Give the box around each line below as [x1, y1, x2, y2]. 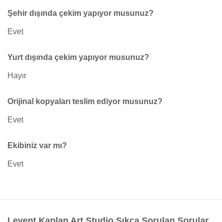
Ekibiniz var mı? [7, 141, 67, 150]
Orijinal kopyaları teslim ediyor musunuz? [7, 97, 163, 106]
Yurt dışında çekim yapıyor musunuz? [7, 53, 149, 61]
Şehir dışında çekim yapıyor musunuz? [7, 9, 154, 17]
